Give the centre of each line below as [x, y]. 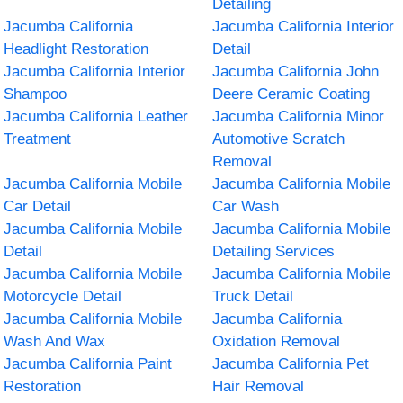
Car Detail [38, 206]
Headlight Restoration [76, 49]
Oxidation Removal [276, 341]
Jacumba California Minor [298, 116]
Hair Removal [258, 386]
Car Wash [246, 206]
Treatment [38, 139]
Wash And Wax [55, 341]
